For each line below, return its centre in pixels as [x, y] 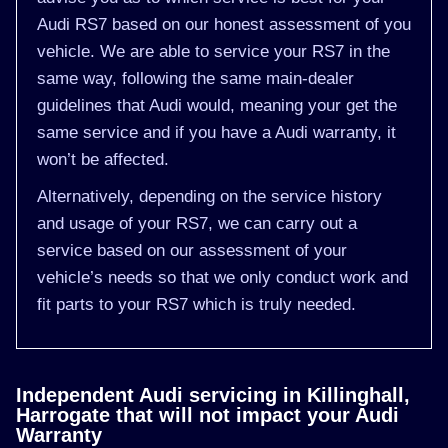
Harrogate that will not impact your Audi [207, 415]
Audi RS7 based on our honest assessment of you [224, 24]
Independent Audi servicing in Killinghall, [213, 395]
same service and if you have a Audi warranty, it [216, 132]
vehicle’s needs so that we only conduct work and [222, 277]
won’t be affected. [103, 159]
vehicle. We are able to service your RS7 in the [213, 51]
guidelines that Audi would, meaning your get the [217, 105]
